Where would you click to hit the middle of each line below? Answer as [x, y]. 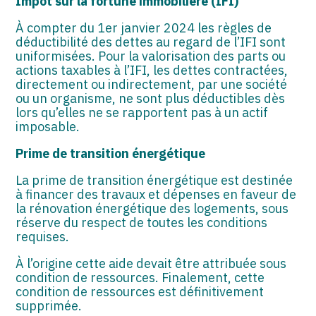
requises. [43, 236]
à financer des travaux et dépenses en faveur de [156, 194]
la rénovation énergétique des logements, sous [152, 208]
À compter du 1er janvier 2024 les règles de [144, 28]
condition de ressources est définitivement [140, 291]
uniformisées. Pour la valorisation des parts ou [151, 56]
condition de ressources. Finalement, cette [140, 277]
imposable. [48, 126]
